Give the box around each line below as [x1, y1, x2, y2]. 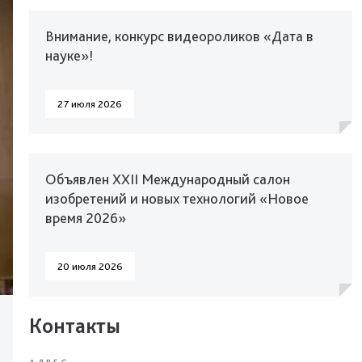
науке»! [45, 47, 93, 64]
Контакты [29, 313, 120, 338]
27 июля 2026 [57, 98, 122, 110]
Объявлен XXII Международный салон [45, 170, 290, 187]
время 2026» [45, 209, 126, 226]
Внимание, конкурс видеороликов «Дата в [45, 27, 314, 44]
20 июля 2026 [57, 260, 123, 272]
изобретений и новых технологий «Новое [45, 190, 309, 207]
